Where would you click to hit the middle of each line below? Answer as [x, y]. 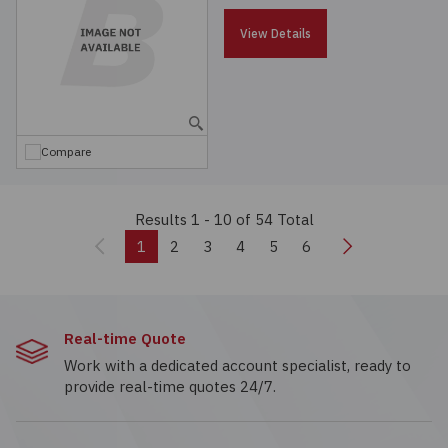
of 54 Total [274, 219]
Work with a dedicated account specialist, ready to [237, 365]
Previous [139, 245]
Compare [66, 151]
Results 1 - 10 [185, 219]
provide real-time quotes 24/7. [170, 386]
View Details [275, 33]
